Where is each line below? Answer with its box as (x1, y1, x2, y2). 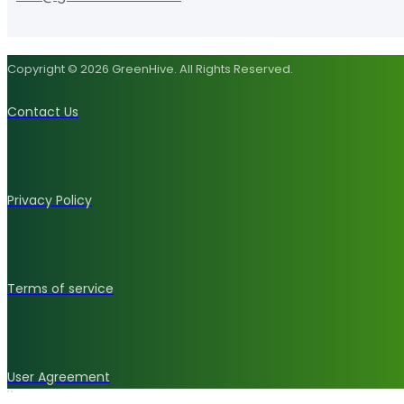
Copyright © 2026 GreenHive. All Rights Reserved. (7, 60, 293, 78)
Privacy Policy (7, 190, 92, 209)
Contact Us (7, 102, 78, 121)
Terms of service (7, 279, 114, 298)
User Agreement (7, 367, 110, 386)
